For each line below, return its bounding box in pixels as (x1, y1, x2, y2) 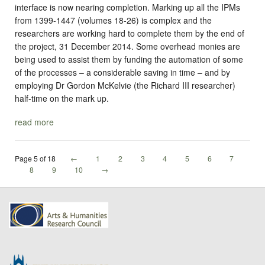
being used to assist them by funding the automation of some (15, 53, 243, 66)
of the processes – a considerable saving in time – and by (15, 66, 230, 79)
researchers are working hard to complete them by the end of (15, 27, 244, 40)
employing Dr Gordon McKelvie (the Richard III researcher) (15, 79, 235, 92)
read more (15, 115, 54, 128)
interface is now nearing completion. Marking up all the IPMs (15, 1, 240, 14)
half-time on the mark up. (15, 92, 109, 105)
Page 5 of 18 (15, 153, 56, 163)
